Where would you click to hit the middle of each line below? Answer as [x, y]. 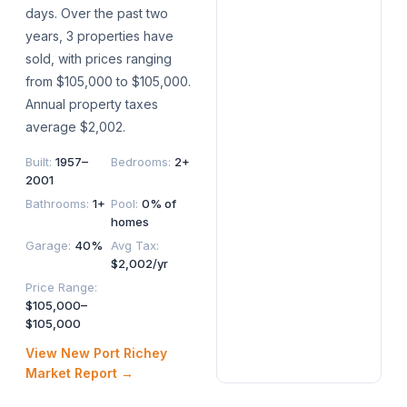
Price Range [60, 288]
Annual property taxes [92, 104]
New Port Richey [114, 353]
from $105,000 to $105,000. [108, 82]
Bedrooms [139, 162]
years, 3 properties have [99, 36]
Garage [47, 246]
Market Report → [79, 373]
